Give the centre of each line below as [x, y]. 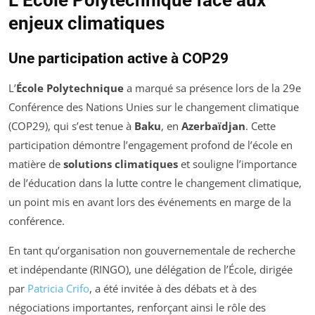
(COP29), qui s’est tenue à [71, 126]
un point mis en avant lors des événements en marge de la [150, 202]
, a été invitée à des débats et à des [173, 289]
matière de [36, 164]
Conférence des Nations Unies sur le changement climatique [154, 107]
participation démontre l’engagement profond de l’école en [150, 145]
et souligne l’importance [237, 164]
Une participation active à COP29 [118, 59]
